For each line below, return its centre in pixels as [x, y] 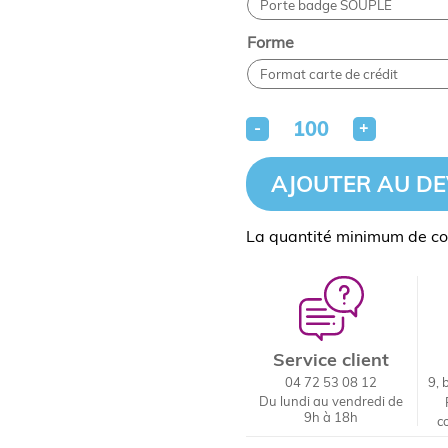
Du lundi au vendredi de [331, 401]
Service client [331, 359]
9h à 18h [331, 417]
